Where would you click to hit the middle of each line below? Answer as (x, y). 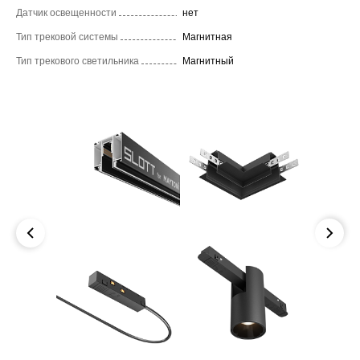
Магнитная (207, 37)
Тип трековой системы (67, 37)
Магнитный (208, 61)
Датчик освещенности (66, 12)
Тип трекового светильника (78, 61)
